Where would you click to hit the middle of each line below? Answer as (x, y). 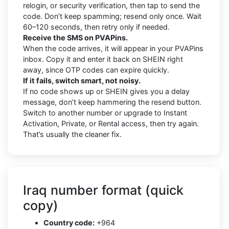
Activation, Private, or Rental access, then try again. (111, 123)
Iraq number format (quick (103, 190)
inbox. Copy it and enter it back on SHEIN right (103, 59)
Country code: (69, 222)
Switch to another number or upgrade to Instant (105, 112)
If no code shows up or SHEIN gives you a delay (106, 91)
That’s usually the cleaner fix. (72, 134)
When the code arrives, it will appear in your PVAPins (113, 48)
